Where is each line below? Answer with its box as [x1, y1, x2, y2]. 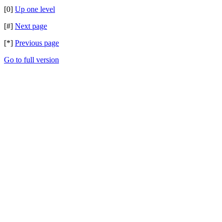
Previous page [15, 39, 59, 47]
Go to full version [4, 55, 59, 64]
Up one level [15, 5, 55, 13]
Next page [15, 22, 47, 30]
